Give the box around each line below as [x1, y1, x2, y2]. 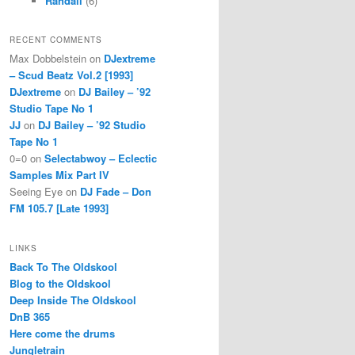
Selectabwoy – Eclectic [44, 151, 157, 166]
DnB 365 [10, 308, 50, 324]
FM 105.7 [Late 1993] [10, 200, 109, 216]
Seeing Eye [10, 184, 63, 200]
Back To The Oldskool [10, 258, 117, 274]
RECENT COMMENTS [10, 34, 102, 46]
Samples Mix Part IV [10, 167, 109, 183]
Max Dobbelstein [10, 51, 86, 67]
